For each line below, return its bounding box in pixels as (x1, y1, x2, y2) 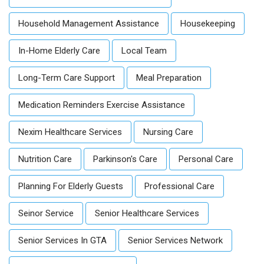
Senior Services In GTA (18, 235, 107, 246)
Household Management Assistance (18, 18, 159, 29)
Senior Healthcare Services (95, 208, 199, 219)
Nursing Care (143, 127, 193, 138)
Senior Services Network (128, 235, 223, 246)
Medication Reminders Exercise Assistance (18, 100, 185, 111)
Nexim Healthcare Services (18, 127, 122, 138)
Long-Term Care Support (18, 72, 115, 84)
